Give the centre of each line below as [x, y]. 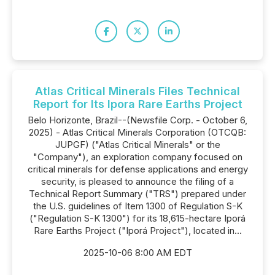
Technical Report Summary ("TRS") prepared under [137, 194]
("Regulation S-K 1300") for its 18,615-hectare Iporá [137, 218]
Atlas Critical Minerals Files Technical [137, 91]
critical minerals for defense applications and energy [137, 169]
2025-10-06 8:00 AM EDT [137, 253]
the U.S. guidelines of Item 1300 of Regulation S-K [137, 206]
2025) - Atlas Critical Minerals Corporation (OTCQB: [137, 132]
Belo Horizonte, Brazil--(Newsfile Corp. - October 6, [137, 120]
